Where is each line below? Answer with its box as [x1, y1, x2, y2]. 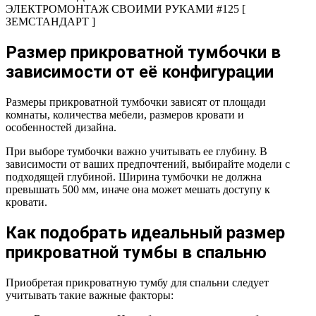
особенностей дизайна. [6, 121, 116, 134]
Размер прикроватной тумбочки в [6, 42, 281, 63]
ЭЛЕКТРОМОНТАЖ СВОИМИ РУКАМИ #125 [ [6, 3, 245, 16]
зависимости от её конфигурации [6, 62, 274, 83]
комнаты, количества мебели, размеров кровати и [6, 109, 244, 121]
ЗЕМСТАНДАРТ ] [6, 16, 95, 28]
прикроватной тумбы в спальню [6, 243, 267, 263]
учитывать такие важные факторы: [6, 289, 174, 302]
